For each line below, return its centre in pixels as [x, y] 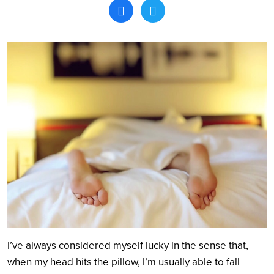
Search [199, 98]
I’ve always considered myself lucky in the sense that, [128, 245]
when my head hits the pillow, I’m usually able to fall [124, 262]
